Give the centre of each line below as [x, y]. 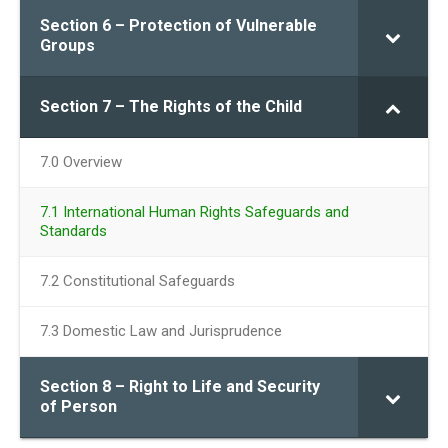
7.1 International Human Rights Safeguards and [194, 212]
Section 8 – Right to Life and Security [180, 386]
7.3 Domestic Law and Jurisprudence [161, 331]
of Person [78, 406]
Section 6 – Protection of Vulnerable [178, 25]
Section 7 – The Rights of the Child [171, 106]
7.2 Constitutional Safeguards [137, 281]
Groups [67, 45]
